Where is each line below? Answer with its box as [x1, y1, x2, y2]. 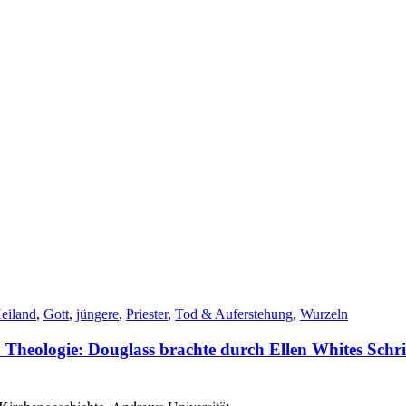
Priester [126, 306, 168, 323]
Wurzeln [300, 306, 348, 323]
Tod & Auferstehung [175, 306, 293, 323]
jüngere [76, 306, 119, 323]
